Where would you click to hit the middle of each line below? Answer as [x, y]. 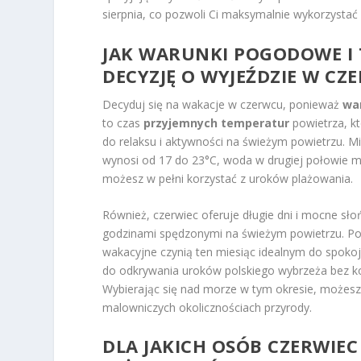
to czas [123, 122]
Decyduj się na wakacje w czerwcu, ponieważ [223, 104]
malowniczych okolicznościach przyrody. [207, 307]
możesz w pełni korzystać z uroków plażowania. [228, 178]
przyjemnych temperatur [217, 122]
